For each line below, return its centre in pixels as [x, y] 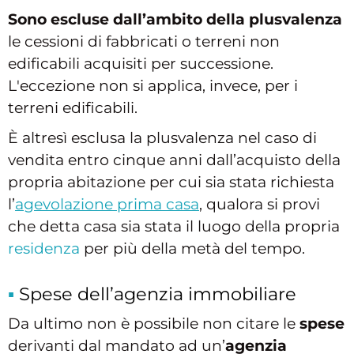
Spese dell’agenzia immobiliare [158, 294]
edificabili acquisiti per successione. [141, 64]
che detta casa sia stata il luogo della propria [174, 227]
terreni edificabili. [73, 108]
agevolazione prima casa [107, 205]
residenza [44, 249]
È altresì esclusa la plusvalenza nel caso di [162, 138]
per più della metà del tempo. [192, 249]
